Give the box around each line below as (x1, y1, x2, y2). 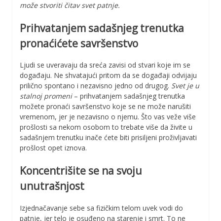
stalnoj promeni (20, 91, 72, 101)
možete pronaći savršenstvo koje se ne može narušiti (20, 102, 191, 111)
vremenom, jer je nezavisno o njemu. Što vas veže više (20, 112, 196, 122)
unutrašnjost (20, 179, 84, 193)
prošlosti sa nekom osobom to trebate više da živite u (20, 122, 192, 132)
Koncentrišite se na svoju (20, 164, 142, 178)
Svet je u (171, 81, 199, 91)
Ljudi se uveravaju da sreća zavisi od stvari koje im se (20, 60, 190, 70)
